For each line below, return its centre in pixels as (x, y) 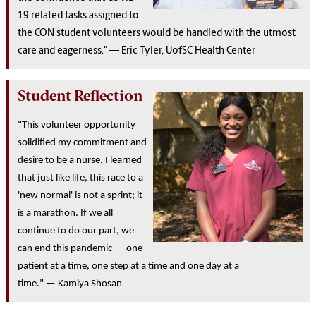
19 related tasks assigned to (78, 16)
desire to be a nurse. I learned (80, 160)
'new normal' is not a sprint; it (80, 195)
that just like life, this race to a (80, 178)
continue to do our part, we (76, 231)
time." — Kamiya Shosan (70, 284)
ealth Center (229, 51)
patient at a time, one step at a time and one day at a (128, 266)
